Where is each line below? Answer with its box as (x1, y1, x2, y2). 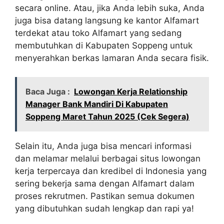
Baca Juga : (25, 86, 70, 97)
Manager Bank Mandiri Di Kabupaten (25, 99, 168, 109)
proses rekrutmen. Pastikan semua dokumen (15, 191, 194, 201)
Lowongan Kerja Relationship (74, 86, 187, 97)
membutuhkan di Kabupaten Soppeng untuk (15, 40, 192, 50)
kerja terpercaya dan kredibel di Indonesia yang (15, 166, 206, 176)
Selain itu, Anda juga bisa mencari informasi (15, 141, 191, 151)
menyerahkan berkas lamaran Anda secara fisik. (15, 52, 209, 63)
